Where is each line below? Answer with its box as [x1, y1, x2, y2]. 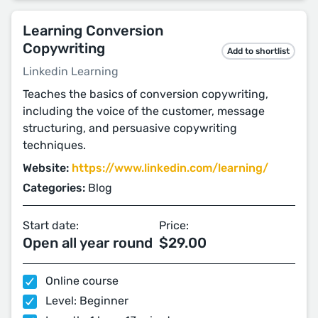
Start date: [23, 219, 79, 232]
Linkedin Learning [23, 65, 119, 78]
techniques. [23, 138, 86, 152]
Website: [23, 161, 69, 175]
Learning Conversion [23, 22, 163, 39]
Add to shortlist [227, 46, 290, 57]
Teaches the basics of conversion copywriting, [23, 87, 268, 101]
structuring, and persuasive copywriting [23, 121, 237, 135]
